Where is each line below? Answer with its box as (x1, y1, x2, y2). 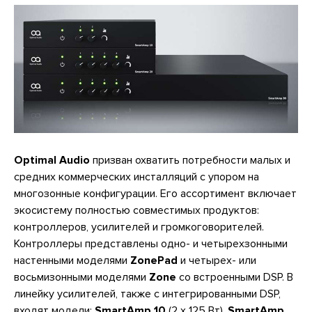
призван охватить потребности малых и (90, 153, 290, 168)
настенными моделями (14, 253, 130, 268)
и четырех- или (178, 253, 256, 268)
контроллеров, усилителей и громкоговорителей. (14, 220, 264, 235)
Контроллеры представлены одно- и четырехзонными (14, 237, 288, 251)
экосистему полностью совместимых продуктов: (14, 203, 259, 218)
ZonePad (130, 253, 178, 268)
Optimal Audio (14, 153, 90, 168)
